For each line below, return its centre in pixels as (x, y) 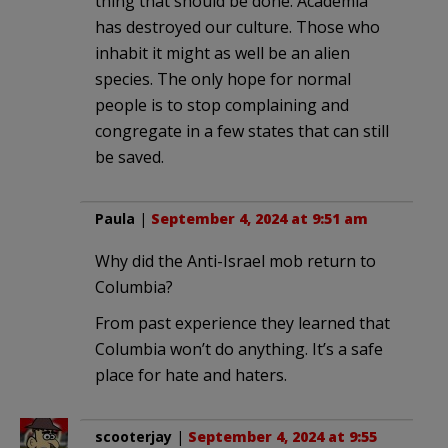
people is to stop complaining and (222, 105)
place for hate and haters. (191, 375)
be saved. (129, 157)
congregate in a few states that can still (242, 131)
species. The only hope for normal (223, 79)
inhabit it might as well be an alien (222, 53)
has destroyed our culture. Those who (237, 27)
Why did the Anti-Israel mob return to (235, 261)
